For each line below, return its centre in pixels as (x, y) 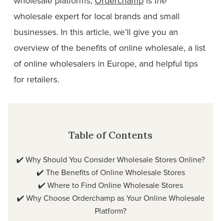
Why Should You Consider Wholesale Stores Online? (115, 159)
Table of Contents (110, 135)
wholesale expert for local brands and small (97, 16)
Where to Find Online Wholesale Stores (115, 185)
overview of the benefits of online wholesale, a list (110, 48)
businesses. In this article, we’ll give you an (96, 32)
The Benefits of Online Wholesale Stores (115, 172)
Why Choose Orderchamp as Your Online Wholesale (115, 198)
